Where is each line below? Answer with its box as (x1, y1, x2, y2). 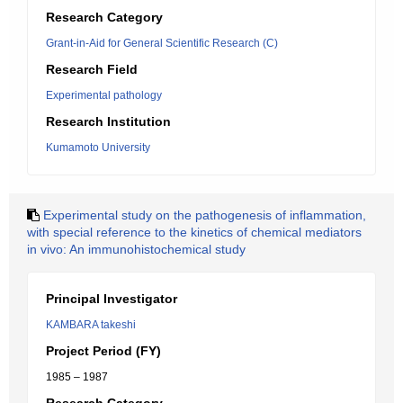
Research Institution (46, 114, 171, 129)
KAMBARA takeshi (46, 318, 136, 331)
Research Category (46, 10, 163, 24)
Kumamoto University (46, 141, 150, 154)
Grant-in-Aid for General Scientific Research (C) (46, 37, 278, 49)
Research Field (46, 62, 138, 76)
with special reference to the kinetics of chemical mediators (27, 225, 362, 239)
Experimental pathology (46, 89, 162, 102)
